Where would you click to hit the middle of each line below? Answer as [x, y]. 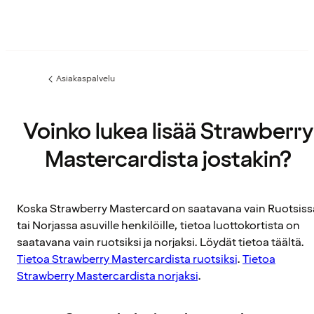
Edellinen [62, 83]
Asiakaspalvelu [86, 79]
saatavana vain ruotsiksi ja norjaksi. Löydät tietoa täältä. [161, 243]
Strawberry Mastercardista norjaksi [107, 277]
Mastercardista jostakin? [168, 160]
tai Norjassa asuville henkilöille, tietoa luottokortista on [158, 226]
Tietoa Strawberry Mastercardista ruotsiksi [127, 260]
